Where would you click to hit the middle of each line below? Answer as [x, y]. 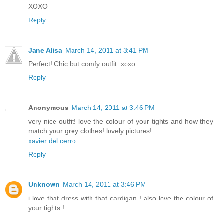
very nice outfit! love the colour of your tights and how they [121, 121]
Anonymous [48, 107]
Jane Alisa [45, 50]
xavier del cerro [52, 140]
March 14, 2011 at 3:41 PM [107, 50]
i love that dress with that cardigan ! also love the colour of [121, 198]
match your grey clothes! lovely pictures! [90, 131]
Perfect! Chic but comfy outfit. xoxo [82, 64]
